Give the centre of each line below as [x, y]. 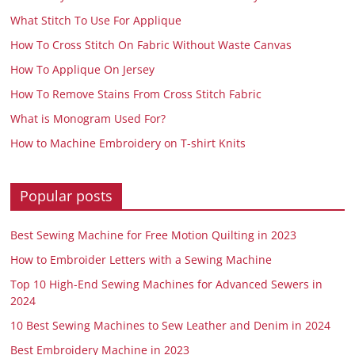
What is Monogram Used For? [88, 118]
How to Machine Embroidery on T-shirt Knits [128, 143]
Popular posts [67, 195]
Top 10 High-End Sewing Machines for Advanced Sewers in [167, 284]
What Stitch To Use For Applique [96, 20]
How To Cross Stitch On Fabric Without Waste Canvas [151, 44]
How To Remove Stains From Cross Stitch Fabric [136, 94]
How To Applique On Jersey [83, 69]
